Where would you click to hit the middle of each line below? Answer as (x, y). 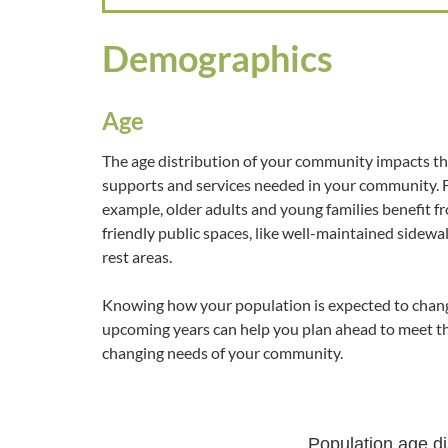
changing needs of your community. (222, 352)
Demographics (217, 58)
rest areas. (137, 256)
